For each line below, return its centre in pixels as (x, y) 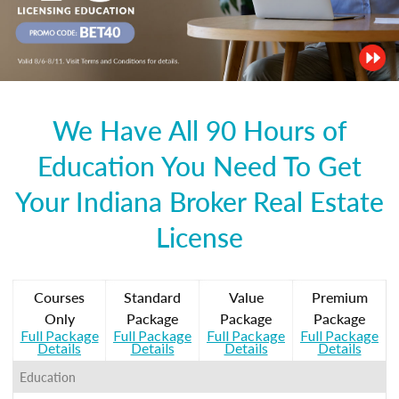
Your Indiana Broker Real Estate (199, 201)
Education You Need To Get (199, 165)
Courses (59, 297)
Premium (339, 297)
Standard (152, 297)
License (199, 236)
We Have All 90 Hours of (199, 130)
